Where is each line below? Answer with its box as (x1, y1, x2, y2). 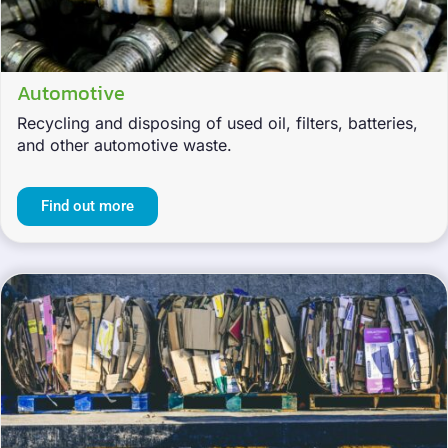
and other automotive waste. (17, 135, 232, 156)
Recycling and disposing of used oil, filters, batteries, (17, 113, 418, 134)
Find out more (41, 197, 134, 216)
